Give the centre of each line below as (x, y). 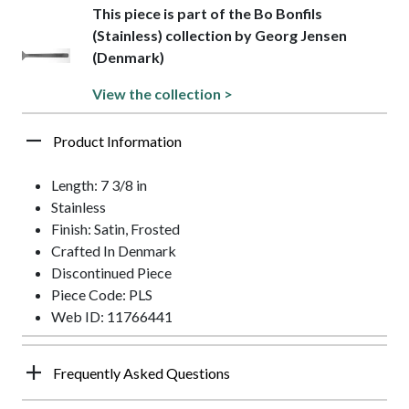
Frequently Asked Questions (142, 372)
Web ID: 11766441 (112, 316)
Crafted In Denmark (114, 250)
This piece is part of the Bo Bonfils (207, 13)
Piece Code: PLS (102, 294)
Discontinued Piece (111, 272)
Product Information (117, 141)
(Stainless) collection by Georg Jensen (219, 35)
